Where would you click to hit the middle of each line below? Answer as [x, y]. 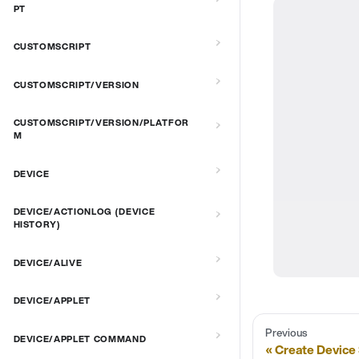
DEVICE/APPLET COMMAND [80, 339]
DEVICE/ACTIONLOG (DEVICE [84, 212]
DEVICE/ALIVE [48, 262]
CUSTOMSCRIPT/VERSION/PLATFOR [101, 123]
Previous [286, 333]
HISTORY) [37, 225]
